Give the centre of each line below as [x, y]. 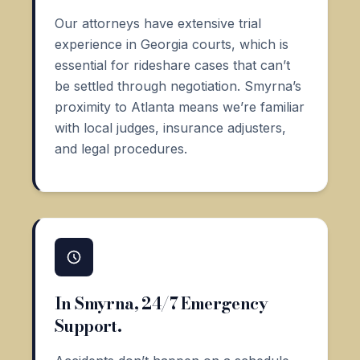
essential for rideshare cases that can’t [172, 65]
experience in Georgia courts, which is [172, 44]
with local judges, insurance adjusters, [170, 127]
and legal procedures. [121, 148]
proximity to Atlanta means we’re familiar [180, 106]
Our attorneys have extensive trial [158, 23]
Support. [88, 325]
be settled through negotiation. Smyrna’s [178, 86]
